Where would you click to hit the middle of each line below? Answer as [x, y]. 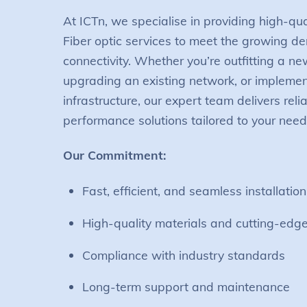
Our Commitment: [114, 155]
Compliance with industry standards [184, 255]
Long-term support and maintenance [186, 287]
